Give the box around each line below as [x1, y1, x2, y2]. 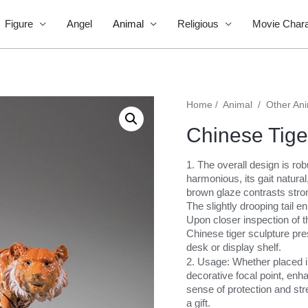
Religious [177, 18, 219, 30]
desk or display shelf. [186, 241, 281, 253]
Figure [4, 18, 33, 30]
